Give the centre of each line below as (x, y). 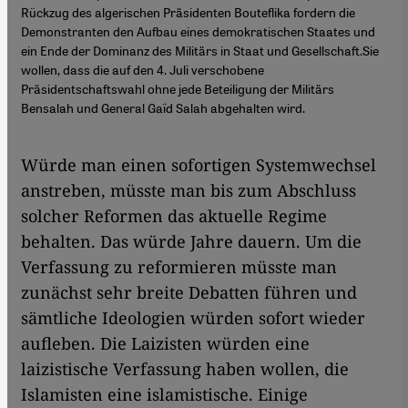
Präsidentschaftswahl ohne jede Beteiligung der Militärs (178, 89)
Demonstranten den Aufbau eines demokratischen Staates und (198, 31)
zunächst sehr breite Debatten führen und (189, 293)
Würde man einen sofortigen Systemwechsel (199, 165)
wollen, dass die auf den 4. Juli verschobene (143, 70)
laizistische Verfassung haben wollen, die (185, 369)
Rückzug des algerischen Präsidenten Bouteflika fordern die (188, 12)
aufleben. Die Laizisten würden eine (165, 344)
